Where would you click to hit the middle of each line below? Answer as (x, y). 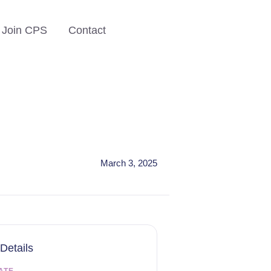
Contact (87, 30)
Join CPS (24, 30)
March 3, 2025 (129, 163)
